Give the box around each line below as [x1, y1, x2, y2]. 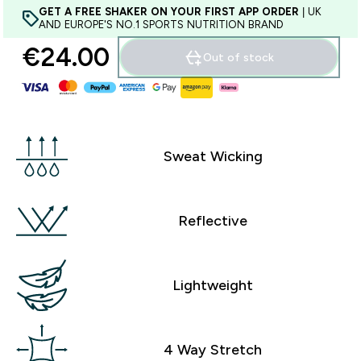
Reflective [178, 212, 247, 229]
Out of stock [203, 51, 274, 64]
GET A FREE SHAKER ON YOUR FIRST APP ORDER [39, 6, 299, 18]
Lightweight [172, 276, 253, 293]
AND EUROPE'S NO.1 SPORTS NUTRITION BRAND [39, 19, 284, 31]
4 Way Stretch [164, 341, 262, 358]
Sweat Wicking [163, 147, 263, 164]
